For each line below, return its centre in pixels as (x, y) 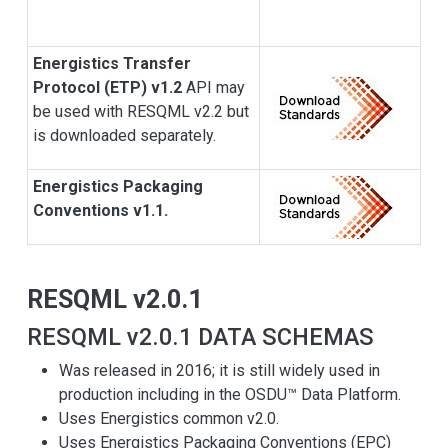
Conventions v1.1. (102, 211)
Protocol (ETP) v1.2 (107, 88)
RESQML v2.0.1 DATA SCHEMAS (200, 337)
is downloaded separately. (128, 136)
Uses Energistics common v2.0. (169, 419)
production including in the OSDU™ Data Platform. (230, 395)
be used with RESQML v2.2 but (141, 112)
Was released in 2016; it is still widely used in (219, 371)
